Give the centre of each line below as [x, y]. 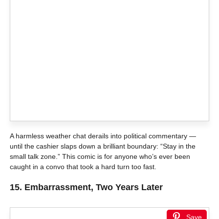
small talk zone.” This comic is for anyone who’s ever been [100, 156]
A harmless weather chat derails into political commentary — [103, 136]
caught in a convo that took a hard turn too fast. [83, 166]
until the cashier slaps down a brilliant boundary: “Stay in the [103, 146]
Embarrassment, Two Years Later [94, 187]
